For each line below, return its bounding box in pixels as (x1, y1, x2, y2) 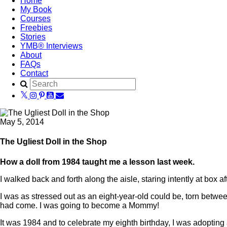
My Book (20, 5, 52, 14)
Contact (20, 69, 48, 78)
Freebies (20, 23, 52, 32)
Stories (20, 32, 46, 41)
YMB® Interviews (20, 42, 83, 50)
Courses (20, 14, 51, 23)
